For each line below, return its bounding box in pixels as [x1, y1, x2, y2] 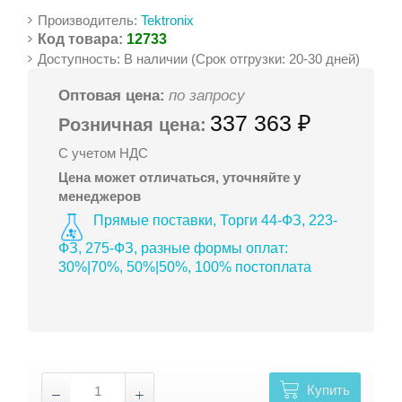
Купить [306, 382, 350, 398]
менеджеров [58, 188, 142, 204]
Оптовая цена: [58, 87, 166, 104]
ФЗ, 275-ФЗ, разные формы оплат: [58, 240, 289, 256]
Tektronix [141, 13, 195, 28]
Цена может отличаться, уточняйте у [58, 170, 301, 185]
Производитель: [38, 13, 142, 28]
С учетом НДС [58, 145, 149, 161]
